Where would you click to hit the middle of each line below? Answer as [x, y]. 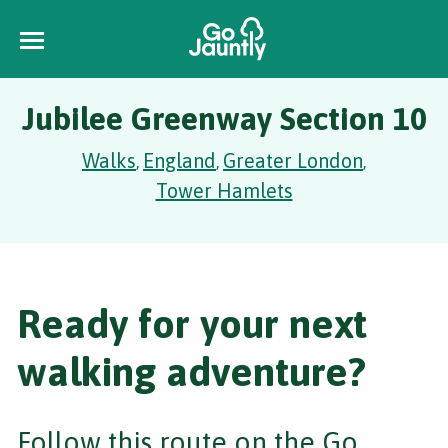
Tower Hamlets [224, 190]
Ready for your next [192, 323]
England [179, 160]
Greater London [293, 160]
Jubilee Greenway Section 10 [224, 118]
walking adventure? [191, 371]
